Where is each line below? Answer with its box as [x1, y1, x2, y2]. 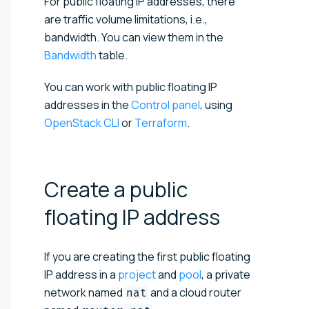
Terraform [134, 114, 187, 130]
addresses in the [44, 97, 131, 112]
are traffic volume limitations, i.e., [44, 11, 208, 27]
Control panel [131, 97, 200, 112]
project [118, 266, 156, 282]
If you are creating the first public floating [44, 248, 250, 264]
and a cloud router [148, 284, 241, 300]
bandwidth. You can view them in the [44, 29, 223, 45]
